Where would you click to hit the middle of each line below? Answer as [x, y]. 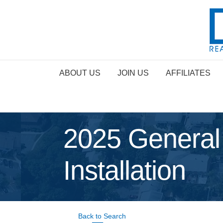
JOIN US [133, 73]
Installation [124, 170]
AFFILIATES [188, 73]
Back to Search [102, 216]
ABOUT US [80, 73]
